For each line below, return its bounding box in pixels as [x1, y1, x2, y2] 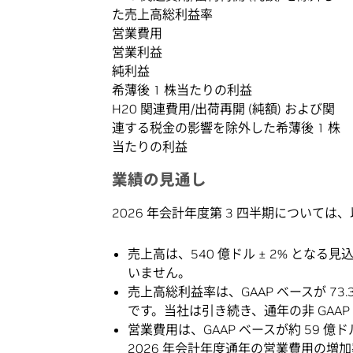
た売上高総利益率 [112, 6, 213, 22]
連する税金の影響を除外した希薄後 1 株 [112, 119, 340, 136]
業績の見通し [112, 169, 206, 189]
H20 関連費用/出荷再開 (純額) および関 [112, 100, 335, 117]
